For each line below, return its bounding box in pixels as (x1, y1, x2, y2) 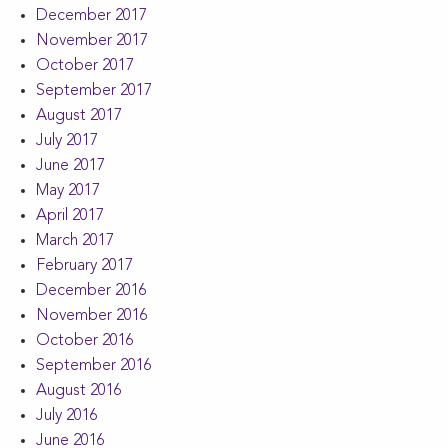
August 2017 (36, 108, 122, 125)
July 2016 (36, 408, 98, 425)
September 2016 (36, 358, 152, 375)
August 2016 (36, 383, 122, 400)
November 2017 (36, 33, 148, 50)
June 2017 (36, 158, 105, 175)
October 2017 (36, 58, 134, 75)
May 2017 (36, 183, 100, 200)
